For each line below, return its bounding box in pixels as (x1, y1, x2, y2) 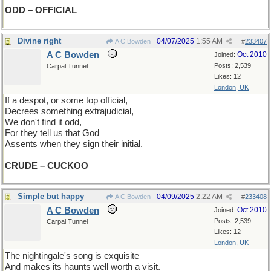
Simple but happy (18, 192, 84, 201)
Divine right (18, 36, 61, 45)
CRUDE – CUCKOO (5, 161, 88, 171)
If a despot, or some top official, (5, 96, 128, 105)
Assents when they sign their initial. (5, 139, 143, 149)
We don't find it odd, (5, 117, 82, 127)
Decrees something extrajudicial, (5, 106, 134, 116)
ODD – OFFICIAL (5, 5, 77, 15)
